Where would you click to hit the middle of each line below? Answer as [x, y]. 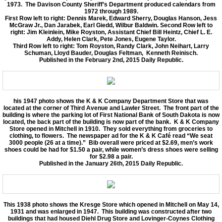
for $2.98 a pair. [111, 156]
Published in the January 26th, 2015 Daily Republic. [111, 163]
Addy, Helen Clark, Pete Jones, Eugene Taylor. [111, 39]
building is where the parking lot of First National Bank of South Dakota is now [111, 115]
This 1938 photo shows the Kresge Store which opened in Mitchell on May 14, [111, 204]
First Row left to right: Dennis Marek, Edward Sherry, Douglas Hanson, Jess [111, 18]
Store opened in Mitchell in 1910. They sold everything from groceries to [111, 129]
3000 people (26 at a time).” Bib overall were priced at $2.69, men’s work [111, 142]
